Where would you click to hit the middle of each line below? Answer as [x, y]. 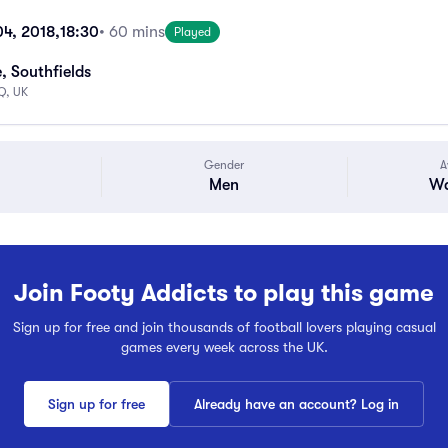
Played [192, 32]
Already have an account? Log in [296, 404]
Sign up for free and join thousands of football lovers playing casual [224, 327]
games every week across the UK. [224, 347]
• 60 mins [132, 32]
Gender [224, 165]
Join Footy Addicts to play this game [224, 293]
